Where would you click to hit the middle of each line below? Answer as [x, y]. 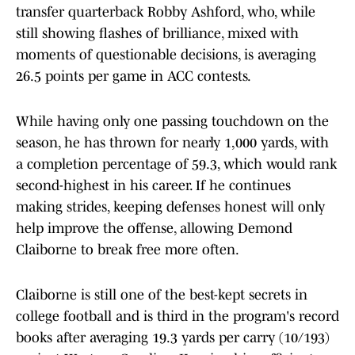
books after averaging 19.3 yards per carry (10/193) [173, 338]
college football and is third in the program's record [177, 317]
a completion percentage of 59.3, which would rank [176, 164]
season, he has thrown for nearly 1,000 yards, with [172, 143]
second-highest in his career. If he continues [153, 186]
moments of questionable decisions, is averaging [166, 55]
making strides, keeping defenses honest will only [170, 207]
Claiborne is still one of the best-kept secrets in [162, 295]
